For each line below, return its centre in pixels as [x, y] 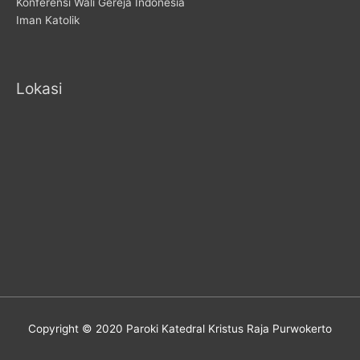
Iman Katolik [48, 20]
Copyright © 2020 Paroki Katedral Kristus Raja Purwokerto [180, 329]
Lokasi [39, 88]
